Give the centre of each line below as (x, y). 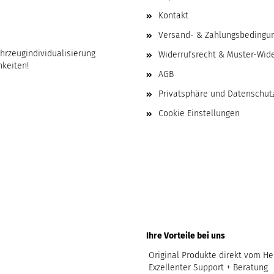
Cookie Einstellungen (199, 113)
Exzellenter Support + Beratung (207, 268)
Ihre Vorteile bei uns (186, 236)
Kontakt (173, 16)
